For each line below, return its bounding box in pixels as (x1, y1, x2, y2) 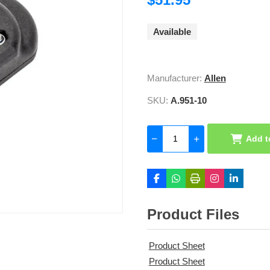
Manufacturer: (146, 73, 202, 84)
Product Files (146, 206, 239, 223)
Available (152, 27, 191, 37)
